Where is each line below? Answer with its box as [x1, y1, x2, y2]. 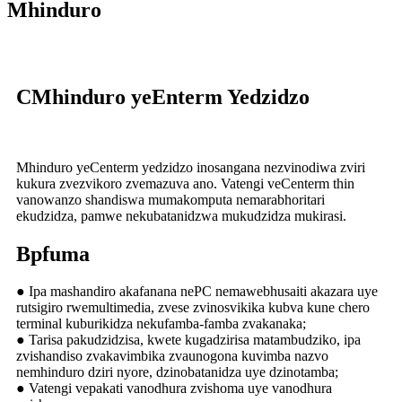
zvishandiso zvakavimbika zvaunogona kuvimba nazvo [16, 348, 328, 364]
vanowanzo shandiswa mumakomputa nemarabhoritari [16, 191, 325, 207]
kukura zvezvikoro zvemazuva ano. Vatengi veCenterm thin [16, 175, 354, 191]
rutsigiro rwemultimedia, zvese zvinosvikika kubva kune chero [16, 300, 370, 316]
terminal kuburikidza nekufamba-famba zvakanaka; [16, 316, 306, 332]
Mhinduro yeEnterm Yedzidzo [31, 84, 310, 109]
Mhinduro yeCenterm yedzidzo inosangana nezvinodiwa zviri [16, 159, 365, 175]
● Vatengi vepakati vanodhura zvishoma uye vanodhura [16, 380, 332, 397]
